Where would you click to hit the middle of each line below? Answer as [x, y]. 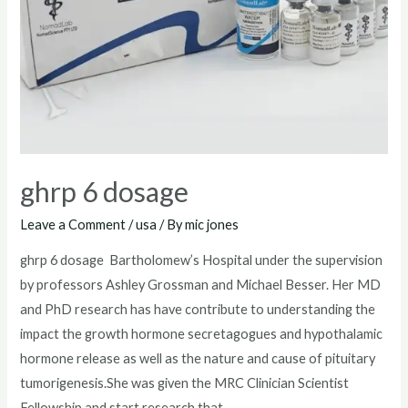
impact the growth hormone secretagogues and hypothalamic [202, 333]
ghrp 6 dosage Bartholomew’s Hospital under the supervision [202, 260]
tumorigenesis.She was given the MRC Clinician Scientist [185, 382]
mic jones [212, 225]
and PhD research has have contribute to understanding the [198, 309]
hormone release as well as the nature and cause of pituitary [198, 358]
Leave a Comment [73, 225]
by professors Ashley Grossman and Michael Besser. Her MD [201, 284]
